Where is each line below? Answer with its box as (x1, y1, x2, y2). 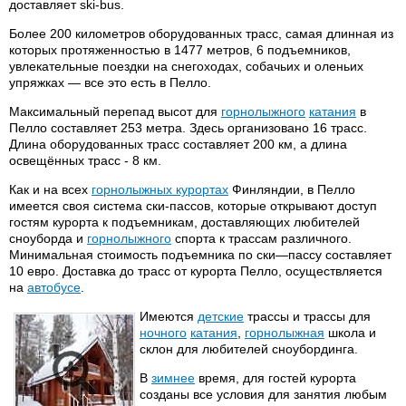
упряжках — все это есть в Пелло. (9, 75, 211, 90)
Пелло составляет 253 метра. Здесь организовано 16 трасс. (9, 121, 367, 135)
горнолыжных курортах (92, 182, 228, 197)
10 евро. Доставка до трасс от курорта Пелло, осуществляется (9, 264, 382, 278)
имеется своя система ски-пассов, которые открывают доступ (9, 198, 377, 213)
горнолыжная (245, 325, 324, 340)
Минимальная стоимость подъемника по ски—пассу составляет (9, 247, 391, 262)
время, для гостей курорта (195, 371, 356, 385)
